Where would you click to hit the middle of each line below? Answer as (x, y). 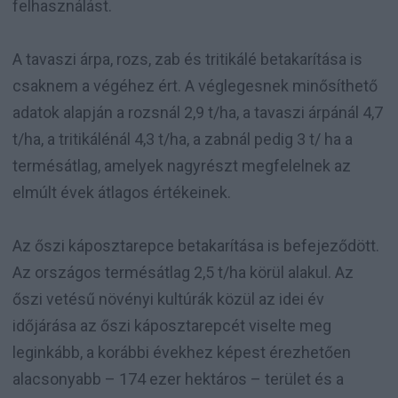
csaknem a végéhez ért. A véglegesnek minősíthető (195, 85)
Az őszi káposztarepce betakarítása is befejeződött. (196, 245)
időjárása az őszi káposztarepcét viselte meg (172, 325)
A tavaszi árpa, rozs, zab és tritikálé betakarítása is (187, 59)
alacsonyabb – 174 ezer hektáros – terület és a (178, 378)
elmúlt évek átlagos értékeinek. (122, 192)
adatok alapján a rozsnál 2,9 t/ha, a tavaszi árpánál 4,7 (198, 112)
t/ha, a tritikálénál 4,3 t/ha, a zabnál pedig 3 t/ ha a (183, 139)
